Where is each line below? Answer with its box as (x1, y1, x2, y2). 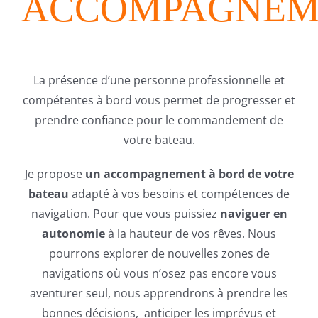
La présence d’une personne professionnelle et (33, 72, 285, 88)
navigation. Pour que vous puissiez (31, 205, 220, 221)
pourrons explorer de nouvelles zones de (48, 245, 270, 261)
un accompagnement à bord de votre (84, 165, 294, 182)
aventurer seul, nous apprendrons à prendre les (30, 285, 288, 301)
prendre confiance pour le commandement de (35, 111, 283, 128)
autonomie (42, 225, 105, 241)
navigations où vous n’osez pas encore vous (41, 265, 277, 281)
